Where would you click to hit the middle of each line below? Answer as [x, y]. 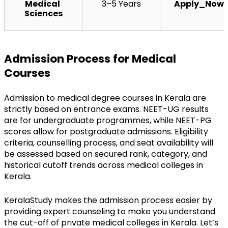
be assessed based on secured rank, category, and [106, 154]
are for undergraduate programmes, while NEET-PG [108, 120]
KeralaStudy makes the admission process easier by [108, 200]
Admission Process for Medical [90, 59]
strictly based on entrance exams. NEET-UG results [106, 109]
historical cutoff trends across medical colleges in [104, 165]
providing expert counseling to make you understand [110, 211]
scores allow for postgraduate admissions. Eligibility [106, 131]
